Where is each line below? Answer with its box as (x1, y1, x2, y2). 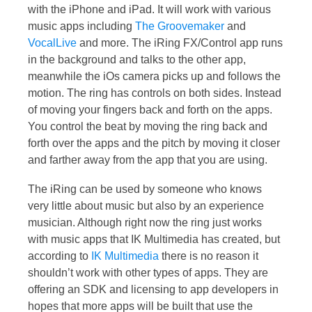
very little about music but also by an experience (28, 199, 264, 212)
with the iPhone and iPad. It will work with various (28, 3, 271, 15)
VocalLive (28, 36, 77, 49)
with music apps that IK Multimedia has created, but (28, 233, 280, 245)
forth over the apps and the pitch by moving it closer (28, 136, 280, 149)
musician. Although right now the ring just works (28, 216, 262, 228)
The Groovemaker (135, 19, 224, 32)
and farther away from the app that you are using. (28, 153, 267, 166)
